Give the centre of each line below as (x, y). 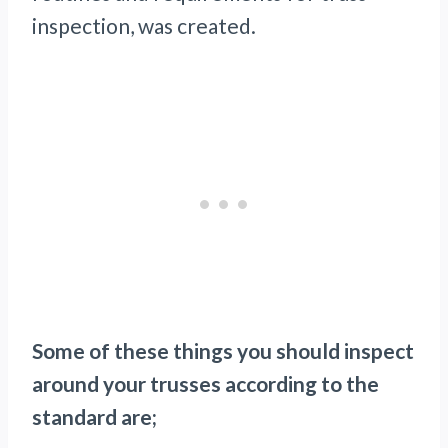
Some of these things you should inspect (223, 351)
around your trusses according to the (205, 384)
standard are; (94, 417)
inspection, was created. (146, 26)
